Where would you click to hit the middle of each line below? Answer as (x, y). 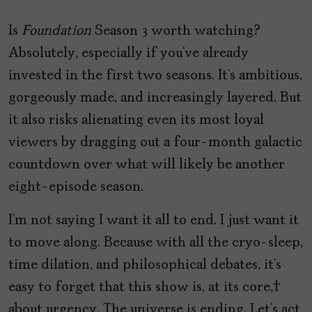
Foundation (56, 31)
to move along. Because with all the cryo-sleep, (156, 243)
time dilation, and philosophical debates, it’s (145, 265)
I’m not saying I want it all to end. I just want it (154, 220)
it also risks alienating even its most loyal (136, 120)
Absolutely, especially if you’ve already (128, 53)
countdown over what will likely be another (147, 165)
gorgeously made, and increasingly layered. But (155, 98)
